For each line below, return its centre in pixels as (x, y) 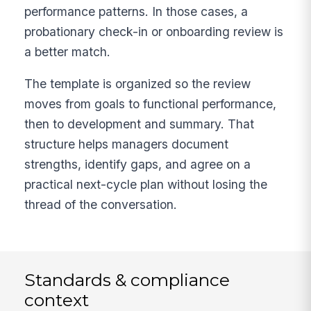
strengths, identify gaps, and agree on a (138, 165)
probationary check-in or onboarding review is (154, 31)
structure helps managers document (127, 144)
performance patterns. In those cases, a (136, 11)
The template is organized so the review (138, 84)
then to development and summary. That (140, 124)
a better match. (68, 51)
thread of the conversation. (101, 205)
